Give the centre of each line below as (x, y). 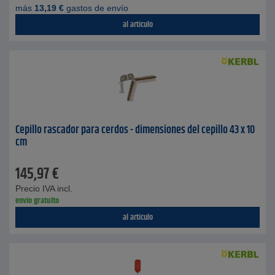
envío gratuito (37, 201)
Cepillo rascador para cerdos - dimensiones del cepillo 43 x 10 (135, 130)
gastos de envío (96, 8)
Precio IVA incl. (44, 188)
